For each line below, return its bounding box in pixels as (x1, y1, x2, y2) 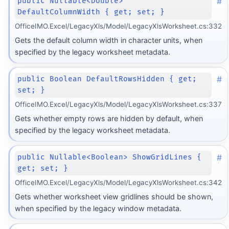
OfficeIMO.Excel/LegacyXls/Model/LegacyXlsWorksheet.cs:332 (14, 22, 222, 31)
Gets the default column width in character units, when (14, 35, 202, 44)
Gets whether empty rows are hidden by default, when (14, 113, 203, 123)
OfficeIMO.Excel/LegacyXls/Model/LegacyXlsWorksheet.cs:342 (14, 178, 222, 187)
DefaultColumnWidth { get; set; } (17, 7, 165, 16)
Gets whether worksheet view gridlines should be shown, (14, 192, 213, 201)
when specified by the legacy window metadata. (14, 203, 181, 213)
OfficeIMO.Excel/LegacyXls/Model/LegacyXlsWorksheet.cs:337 (14, 100, 222, 109)
